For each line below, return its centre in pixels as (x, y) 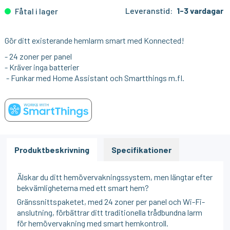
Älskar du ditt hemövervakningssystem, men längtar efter (115, 177)
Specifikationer (142, 149)
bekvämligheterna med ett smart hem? (83, 187)
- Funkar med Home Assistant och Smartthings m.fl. (94, 78)
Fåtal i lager (36, 11)
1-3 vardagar (200, 10)
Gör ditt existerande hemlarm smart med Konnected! (94, 40)
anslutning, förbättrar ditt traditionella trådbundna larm (110, 212)
